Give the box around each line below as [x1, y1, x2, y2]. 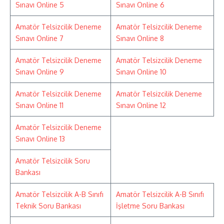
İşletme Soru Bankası [116, 201, 184, 210]
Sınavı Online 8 [116, 33, 164, 42]
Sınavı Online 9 [15, 67, 64, 76]
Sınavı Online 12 [116, 100, 166, 109]
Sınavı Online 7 [15, 33, 63, 42]
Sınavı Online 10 [116, 67, 166, 76]
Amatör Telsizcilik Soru [15, 156, 90, 165]
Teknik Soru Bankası [15, 201, 81, 210]
